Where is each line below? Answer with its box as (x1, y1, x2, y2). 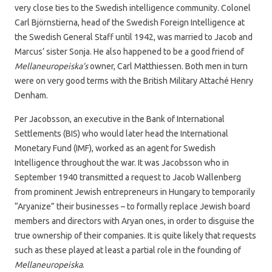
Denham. (15, 90, 48, 100)
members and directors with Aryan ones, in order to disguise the (15, 216, 254, 226)
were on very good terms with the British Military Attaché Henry (15, 75, 253, 86)
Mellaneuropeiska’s (15, 61, 88, 71)
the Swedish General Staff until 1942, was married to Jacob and (15, 32, 253, 42)
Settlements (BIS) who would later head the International (15, 128, 228, 138)
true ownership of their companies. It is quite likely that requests (15, 230, 256, 240)
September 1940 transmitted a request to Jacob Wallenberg (15, 172, 241, 182)
